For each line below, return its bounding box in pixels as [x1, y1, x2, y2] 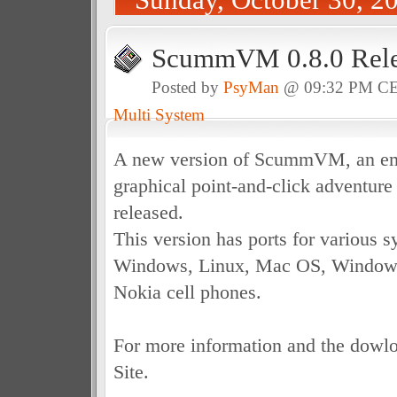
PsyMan [222, 78, 279, 97]
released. [113, 201, 183, 223]
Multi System [113, 105, 205, 124]
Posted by [151, 78, 223, 97]
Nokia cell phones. [113, 281, 261, 303]
